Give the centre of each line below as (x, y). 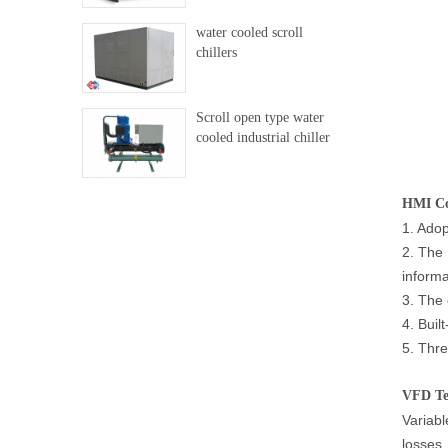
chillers (216, 53)
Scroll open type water (259, 118)
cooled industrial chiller (262, 138)
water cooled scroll (249, 33)
